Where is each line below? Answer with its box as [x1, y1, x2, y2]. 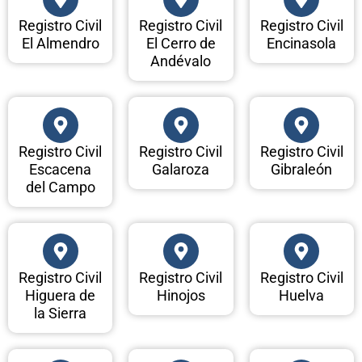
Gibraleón [271, 161, 333, 179]
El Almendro [21, 35, 99, 53]
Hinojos [156, 287, 205, 305]
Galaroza [152, 161, 210, 179]
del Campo [25, 179, 95, 196]
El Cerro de [145, 35, 216, 53]
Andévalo [150, 53, 212, 70]
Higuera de [25, 287, 96, 305]
